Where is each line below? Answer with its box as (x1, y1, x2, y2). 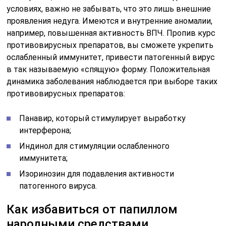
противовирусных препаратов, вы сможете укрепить (7, 40, 214, 50)
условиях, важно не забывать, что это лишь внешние (7, 4, 211, 14)
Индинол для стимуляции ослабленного (19, 141, 170, 151)
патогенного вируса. (19, 181, 97, 191)
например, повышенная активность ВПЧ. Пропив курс (7, 28, 216, 38)
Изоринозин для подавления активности (19, 168, 175, 179)
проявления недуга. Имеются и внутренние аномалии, (7, 16, 213, 26)
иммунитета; (19, 153, 68, 163)
